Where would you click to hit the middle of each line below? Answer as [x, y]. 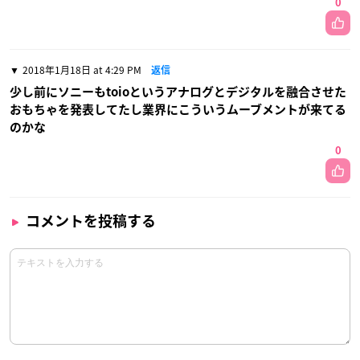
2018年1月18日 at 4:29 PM [82, 70]
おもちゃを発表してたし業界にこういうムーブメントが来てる [178, 109]
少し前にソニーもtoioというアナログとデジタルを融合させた [178, 92]
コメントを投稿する [91, 221]
